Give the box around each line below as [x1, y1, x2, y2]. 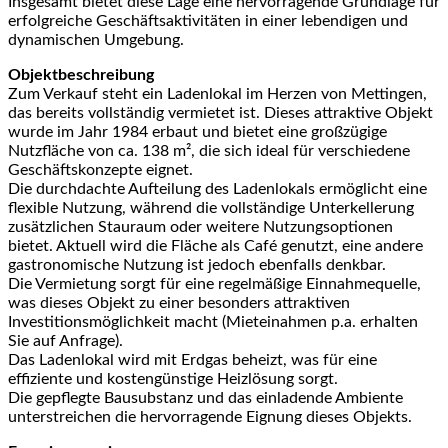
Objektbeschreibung [8, 67, 154, 84]
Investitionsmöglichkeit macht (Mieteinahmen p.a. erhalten [8, 314, 418, 331]
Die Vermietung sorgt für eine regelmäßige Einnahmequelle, [8, 276, 421, 293]
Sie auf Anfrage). [8, 333, 123, 350]
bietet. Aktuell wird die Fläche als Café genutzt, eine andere [8, 238, 423, 255]
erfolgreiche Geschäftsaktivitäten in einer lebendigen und [8, 13, 408, 30]
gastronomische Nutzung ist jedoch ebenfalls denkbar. [8, 257, 386, 274]
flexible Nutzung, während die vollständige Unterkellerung [8, 200, 414, 217]
